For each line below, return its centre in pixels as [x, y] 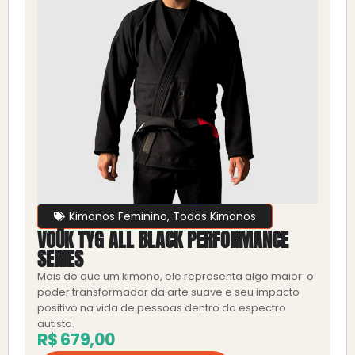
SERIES [60, 259]
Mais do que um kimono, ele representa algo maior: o [175, 276]
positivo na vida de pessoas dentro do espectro [161, 307]
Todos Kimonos [214, 216]
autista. [55, 323]
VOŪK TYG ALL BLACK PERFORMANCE [162, 240]
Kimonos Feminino [118, 216]
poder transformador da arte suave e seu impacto [168, 292]
